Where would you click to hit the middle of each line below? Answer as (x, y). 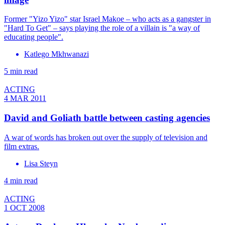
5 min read (21, 71)
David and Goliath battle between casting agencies (107, 118)
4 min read (21, 180)
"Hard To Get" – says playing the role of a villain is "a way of (102, 28)
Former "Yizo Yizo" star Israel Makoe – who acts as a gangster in (107, 19)
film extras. (22, 146)
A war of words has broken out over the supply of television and (106, 137)
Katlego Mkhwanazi (57, 54)
